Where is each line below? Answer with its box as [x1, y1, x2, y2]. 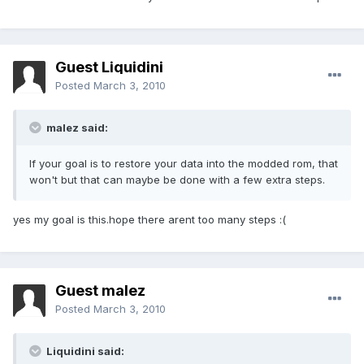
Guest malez [55, 282, 145, 300]
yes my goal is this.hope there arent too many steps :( [13, 213, 286, 227]
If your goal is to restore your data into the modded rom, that [29, 157, 338, 171]
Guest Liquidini [55, 58, 163, 76]
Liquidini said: [44, 344, 124, 358]
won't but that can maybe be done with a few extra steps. [29, 173, 325, 187]
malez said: [44, 121, 108, 135]
